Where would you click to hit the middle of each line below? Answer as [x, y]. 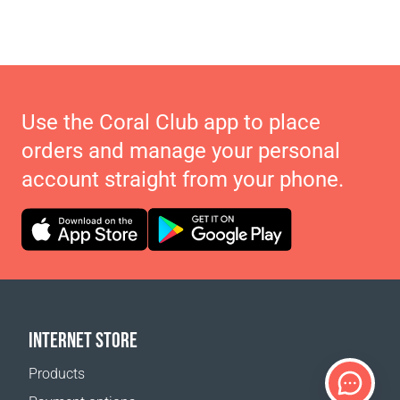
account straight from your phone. [183, 179]
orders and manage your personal [181, 151]
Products [57, 374]
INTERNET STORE [83, 340]
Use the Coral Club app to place [171, 122]
